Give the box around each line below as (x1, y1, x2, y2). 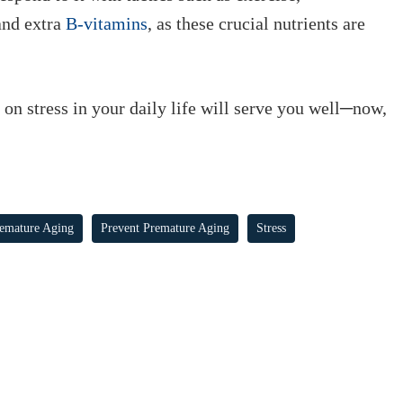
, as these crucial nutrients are (148, 13, 365, 33)
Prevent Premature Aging (101, 221, 229, 235)
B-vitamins (66, 13, 148, 33)
